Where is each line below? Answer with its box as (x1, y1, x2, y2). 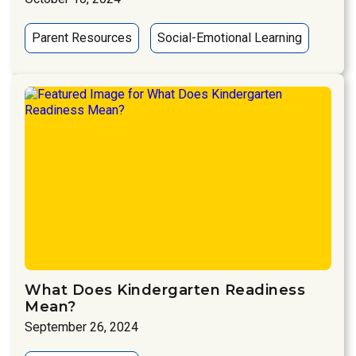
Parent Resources (32, 29, 132, 45)
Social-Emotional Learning (157, 29, 302, 45)
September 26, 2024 (25, 319, 138, 335)
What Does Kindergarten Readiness (25, 281, 305, 300)
